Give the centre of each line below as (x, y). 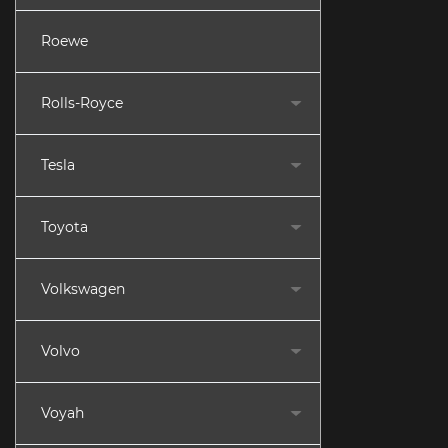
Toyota (64, 227)
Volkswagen (83, 289)
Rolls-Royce (82, 103)
